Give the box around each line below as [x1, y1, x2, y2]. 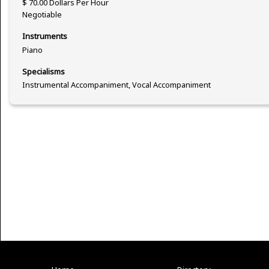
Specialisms [22, 65, 65, 77]
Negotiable [22, 9, 62, 20]
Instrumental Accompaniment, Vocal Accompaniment [22, 79, 211, 91]
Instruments [22, 31, 67, 42]
